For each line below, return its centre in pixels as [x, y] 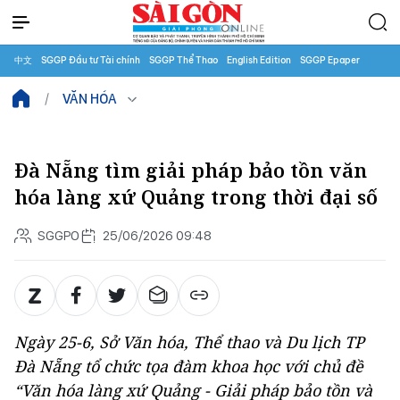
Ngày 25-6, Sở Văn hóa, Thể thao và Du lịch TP [189, 342]
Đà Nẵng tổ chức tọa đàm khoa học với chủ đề [189, 366]
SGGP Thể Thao [183, 60]
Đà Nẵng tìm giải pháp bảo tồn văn [191, 170]
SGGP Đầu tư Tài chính [91, 60]
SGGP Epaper [330, 60]
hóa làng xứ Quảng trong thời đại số [196, 197]
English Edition [259, 60]
